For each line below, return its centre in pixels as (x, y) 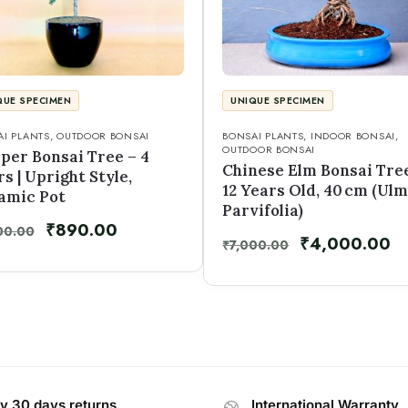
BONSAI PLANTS (263, 135)
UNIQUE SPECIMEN (278, 100)
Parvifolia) (263, 210)
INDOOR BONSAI (352, 135)
